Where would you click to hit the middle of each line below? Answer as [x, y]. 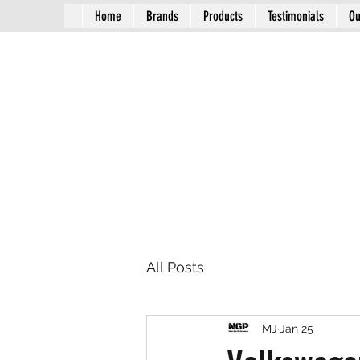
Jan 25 [297, 328]
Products [223, 16]
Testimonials [295, 16]
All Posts [175, 267]
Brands [162, 16]
